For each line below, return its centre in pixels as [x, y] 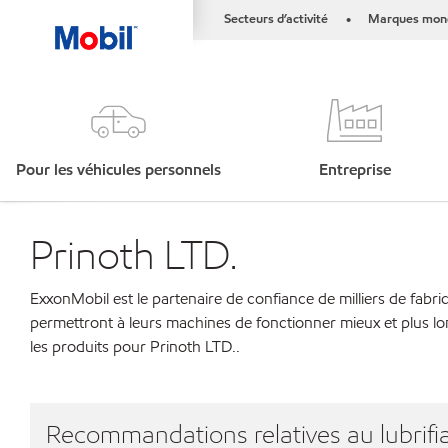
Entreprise [354, 169]
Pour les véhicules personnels [118, 169]
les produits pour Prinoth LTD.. [135, 346]
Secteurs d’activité [276, 19]
